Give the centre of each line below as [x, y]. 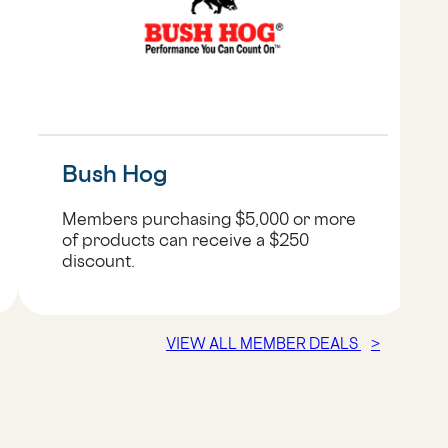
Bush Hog [114, 174]
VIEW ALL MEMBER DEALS [263, 344]
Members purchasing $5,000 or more [208, 219]
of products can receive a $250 [185, 240]
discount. [98, 261]
